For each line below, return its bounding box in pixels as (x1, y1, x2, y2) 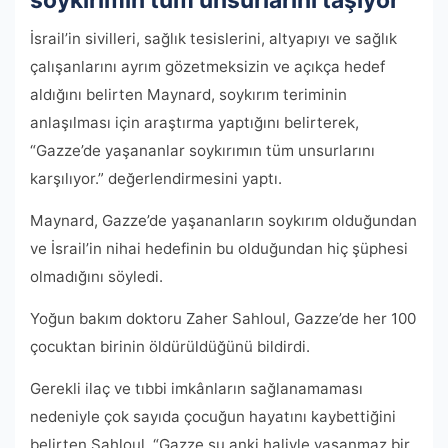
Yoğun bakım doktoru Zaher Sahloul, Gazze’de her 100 (30, 309, 416, 329)
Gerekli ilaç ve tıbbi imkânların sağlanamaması (30, 379, 363, 399)
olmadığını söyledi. (30, 267, 163, 287)
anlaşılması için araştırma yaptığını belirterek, (30, 113, 359, 133)
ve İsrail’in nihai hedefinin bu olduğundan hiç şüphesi (30, 239, 408, 259)
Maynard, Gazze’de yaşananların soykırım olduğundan (30, 211, 417, 231)
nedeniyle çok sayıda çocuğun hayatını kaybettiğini (30, 407, 396, 427)
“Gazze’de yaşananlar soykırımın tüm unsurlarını (30, 141, 375, 161)
